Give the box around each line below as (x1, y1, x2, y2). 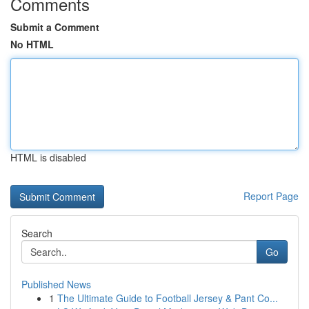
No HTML (10, 37, 54, 51)
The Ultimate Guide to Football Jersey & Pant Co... (57, 291, 278, 305)
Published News (21, 277, 91, 291)
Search (21, 226, 52, 240)
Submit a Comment (10, 20, 99, 34)
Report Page (243, 189, 299, 203)
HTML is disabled (10, 150, 86, 164)
